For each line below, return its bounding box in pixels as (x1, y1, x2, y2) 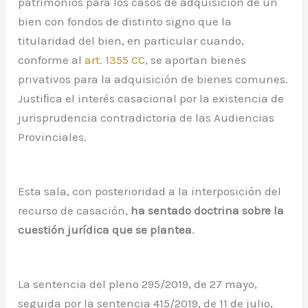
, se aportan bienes (145, 53, 247, 67)
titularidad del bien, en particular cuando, (18, 34, 245, 48)
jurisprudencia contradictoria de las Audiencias (18, 111, 275, 125)
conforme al (18, 53, 85, 67)
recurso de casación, (18, 203, 131, 218)
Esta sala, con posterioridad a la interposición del (18, 184, 282, 199)
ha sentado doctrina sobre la (131, 203, 285, 218)
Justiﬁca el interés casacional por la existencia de (18, 91, 285, 106)
